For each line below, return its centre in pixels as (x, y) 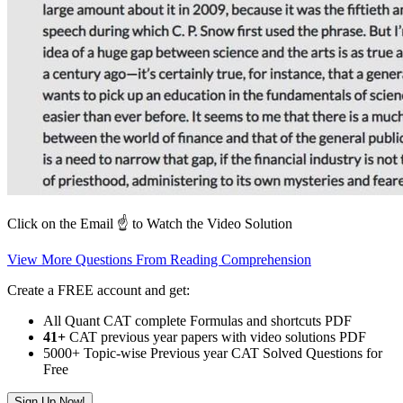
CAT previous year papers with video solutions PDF (216, 337)
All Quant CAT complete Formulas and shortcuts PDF (197, 321)
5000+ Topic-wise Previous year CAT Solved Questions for (213, 354)
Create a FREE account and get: (99, 291)
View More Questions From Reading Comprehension (159, 260)
